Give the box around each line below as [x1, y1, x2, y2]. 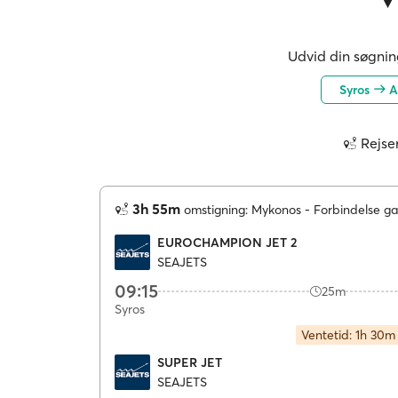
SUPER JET [157, 354, 222, 370]
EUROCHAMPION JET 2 [157, 234, 297, 251]
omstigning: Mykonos [180, 202, 305, 218]
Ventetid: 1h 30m [300, 327, 395, 343]
